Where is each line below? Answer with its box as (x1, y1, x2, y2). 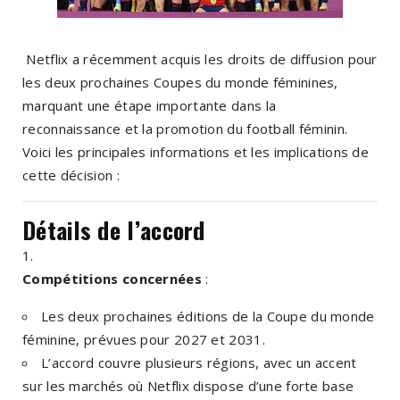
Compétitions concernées (22, 269, 202, 287)
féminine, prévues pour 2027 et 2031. (22, 329, 265, 348)
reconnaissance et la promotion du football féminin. (22, 119, 348, 137)
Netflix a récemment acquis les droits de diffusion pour (22, 49, 378, 68)
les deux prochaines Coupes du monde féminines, (22, 72, 338, 91)
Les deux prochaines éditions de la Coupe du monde (41, 306, 375, 325)
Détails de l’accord (22, 212, 205, 247)
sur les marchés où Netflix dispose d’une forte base (22, 376, 354, 395)
